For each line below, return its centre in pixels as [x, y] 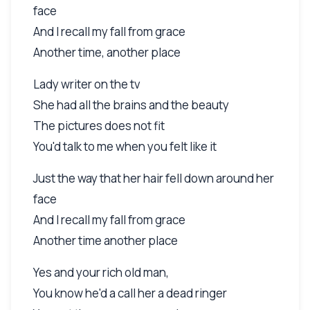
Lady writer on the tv [87, 84]
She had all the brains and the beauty [131, 104]
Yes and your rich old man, [101, 272]
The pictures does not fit [99, 125]
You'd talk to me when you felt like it [125, 146]
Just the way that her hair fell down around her [154, 178]
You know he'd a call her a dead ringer [130, 293]
